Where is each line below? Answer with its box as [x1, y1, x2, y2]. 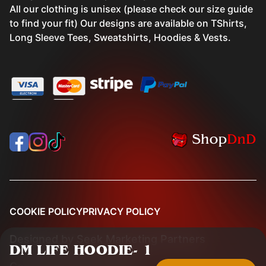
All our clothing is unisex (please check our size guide [9, 3, 253, 15]
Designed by [9, 233, 77, 245]
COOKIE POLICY [9, 205, 83, 217]
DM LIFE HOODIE [9, 242, 133, 258]
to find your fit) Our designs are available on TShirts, [9, 17, 247, 29]
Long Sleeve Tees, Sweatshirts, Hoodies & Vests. [9, 31, 231, 43]
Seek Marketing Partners [77, 233, 205, 245]
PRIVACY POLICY [83, 205, 160, 217]
